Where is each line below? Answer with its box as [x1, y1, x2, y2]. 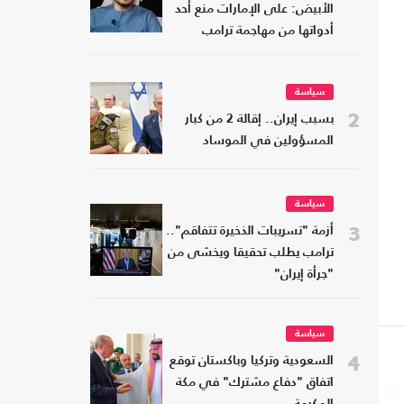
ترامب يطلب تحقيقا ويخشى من [168, 247, 334, 260]
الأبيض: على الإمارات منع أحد [175, 4, 334, 16]
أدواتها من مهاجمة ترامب [202, 25, 334, 38]
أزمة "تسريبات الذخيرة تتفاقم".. [166, 225, 334, 238]
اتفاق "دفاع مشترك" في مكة [176, 377, 334, 390]
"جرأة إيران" [274, 269, 334, 281]
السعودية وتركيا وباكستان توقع [170, 355, 334, 368]
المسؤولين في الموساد [203, 135, 334, 148]
